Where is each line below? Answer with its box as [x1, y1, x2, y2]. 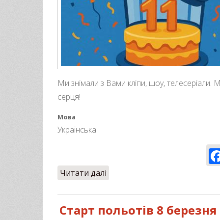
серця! [57, 91, 81, 103]
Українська [57, 124, 96, 136]
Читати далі [60, 167, 107, 178]
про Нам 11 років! [107, 167, 175, 178]
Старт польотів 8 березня [59, 201, 217, 218]
